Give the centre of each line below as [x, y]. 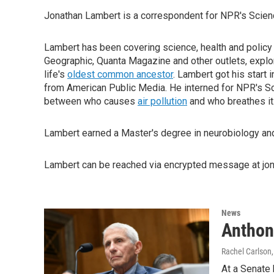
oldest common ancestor [120, 74]
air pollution [162, 101]
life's [56, 74]
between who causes [91, 101]
